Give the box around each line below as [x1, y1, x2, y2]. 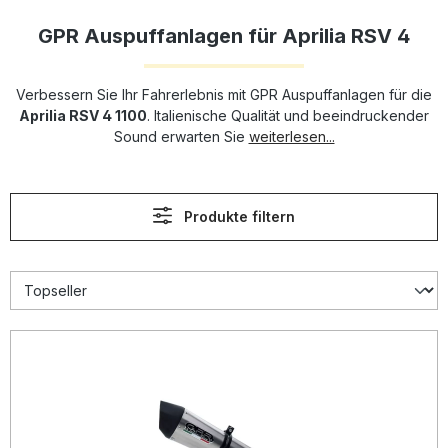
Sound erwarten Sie [113, 128, 249, 145]
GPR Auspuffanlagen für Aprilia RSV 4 [38, 24, 410, 48]
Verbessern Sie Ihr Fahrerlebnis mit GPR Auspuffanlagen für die [16, 86, 432, 103]
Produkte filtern [184, 208, 296, 225]
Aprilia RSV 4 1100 [19, 107, 147, 124]
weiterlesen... [248, 128, 335, 145]
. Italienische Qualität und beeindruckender [147, 107, 429, 124]
